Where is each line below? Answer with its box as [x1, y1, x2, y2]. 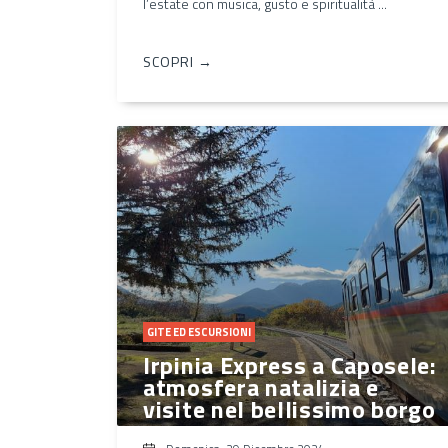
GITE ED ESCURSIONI [147, 323, 251, 340]
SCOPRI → [143, 50, 213, 72]
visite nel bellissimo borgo [143, 390, 436, 427]
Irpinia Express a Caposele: [143, 346, 437, 383]
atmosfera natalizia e [143, 368, 379, 405]
